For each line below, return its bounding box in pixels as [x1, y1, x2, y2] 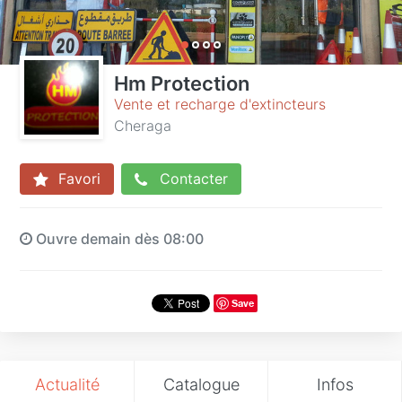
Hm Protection [114, 72, 249, 95]
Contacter [155, 170, 228, 188]
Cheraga [114, 117, 171, 135]
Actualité [34, 374, 100, 394]
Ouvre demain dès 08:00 [32, 229, 204, 248]
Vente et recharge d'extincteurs [114, 95, 326, 113]
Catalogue [162, 374, 240, 394]
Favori [54, 170, 100, 188]
